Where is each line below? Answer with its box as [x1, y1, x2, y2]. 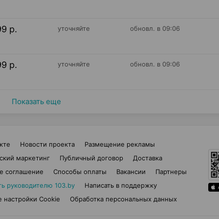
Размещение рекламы [85, 140, 155, 148]
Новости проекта [20, 140, 75, 148]
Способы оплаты [53, 168, 107, 175]
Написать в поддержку [84, 181, 157, 189]
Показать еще [11, 97, 61, 106]
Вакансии [116, 168, 146, 175]
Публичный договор [59, 154, 123, 162]
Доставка [132, 154, 162, 162]
